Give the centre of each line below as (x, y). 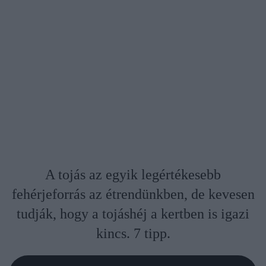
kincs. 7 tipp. (133, 234)
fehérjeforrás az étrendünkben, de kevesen (133, 194)
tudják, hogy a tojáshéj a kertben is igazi (133, 214)
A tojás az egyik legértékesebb (133, 175)
